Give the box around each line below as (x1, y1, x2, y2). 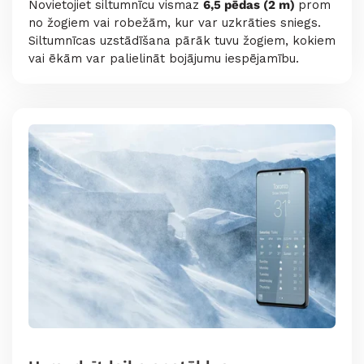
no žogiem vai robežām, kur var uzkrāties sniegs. (28, 15, 321, 30)
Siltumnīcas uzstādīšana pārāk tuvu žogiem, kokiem (28, 32, 336, 48)
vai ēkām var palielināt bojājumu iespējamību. (28, 50, 299, 66)
